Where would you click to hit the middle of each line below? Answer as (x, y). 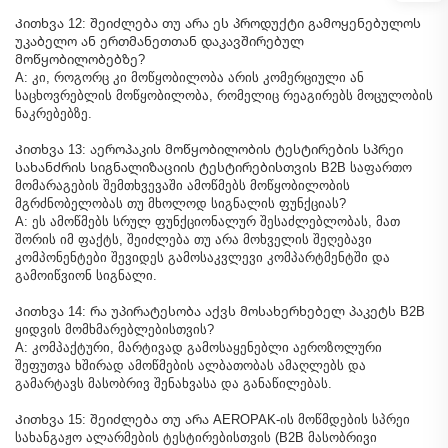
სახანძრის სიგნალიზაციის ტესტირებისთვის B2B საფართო (213, 167)
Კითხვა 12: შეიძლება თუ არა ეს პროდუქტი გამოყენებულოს (218, 23)
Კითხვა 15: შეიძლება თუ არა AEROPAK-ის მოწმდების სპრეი (212, 419)
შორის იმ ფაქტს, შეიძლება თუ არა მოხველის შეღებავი (193, 239)
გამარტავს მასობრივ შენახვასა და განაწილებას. (173, 383)
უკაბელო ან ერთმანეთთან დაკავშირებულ (159, 41)
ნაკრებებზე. (53, 113)
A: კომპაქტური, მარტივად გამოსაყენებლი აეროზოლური (198, 347)
